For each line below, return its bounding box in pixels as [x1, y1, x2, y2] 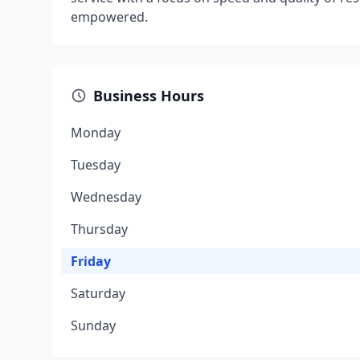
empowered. [71, 8, 148, 26]
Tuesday [71, 156, 121, 174]
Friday [71, 252, 111, 270]
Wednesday [71, 188, 141, 206]
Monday [71, 124, 121, 141]
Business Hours [93, 86, 204, 105]
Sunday [71, 317, 116, 334]
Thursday [71, 220, 128, 238]
